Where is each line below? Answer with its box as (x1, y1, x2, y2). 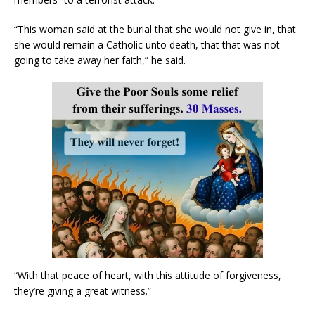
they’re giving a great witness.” (14, 284, 151, 298)
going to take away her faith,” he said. (14, 53, 186, 67)
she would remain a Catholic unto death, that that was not (14, 38, 280, 52)
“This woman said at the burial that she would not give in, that (14, 22, 296, 37)
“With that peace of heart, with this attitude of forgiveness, (14, 269, 281, 283)
